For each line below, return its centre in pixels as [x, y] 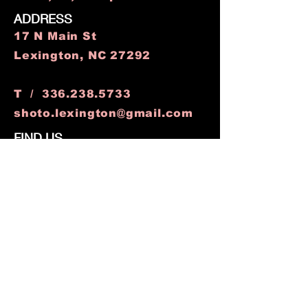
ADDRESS [43, 19]
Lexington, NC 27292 [84, 55]
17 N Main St [55, 36]
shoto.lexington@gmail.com [103, 113]
